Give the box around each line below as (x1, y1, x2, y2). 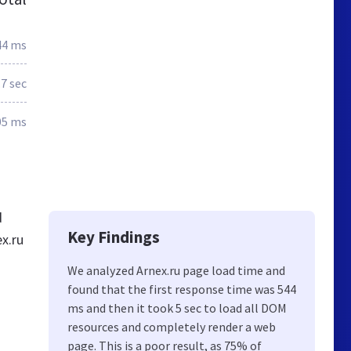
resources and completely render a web (67, 319, 276, 335)
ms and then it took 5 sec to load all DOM (67, 300, 287, 316)
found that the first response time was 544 (67, 281, 296, 297)
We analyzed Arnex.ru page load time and (67, 262, 285, 278)
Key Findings (67, 226, 160, 248)
